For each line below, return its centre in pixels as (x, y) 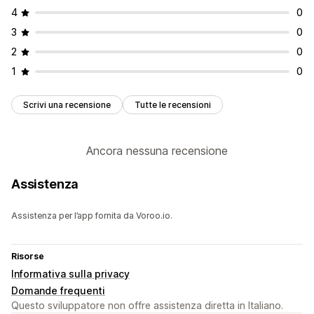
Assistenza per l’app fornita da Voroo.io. (92, 216)
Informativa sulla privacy (70, 274)
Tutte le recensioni (173, 105)
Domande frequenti (58, 291)
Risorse (28, 257)
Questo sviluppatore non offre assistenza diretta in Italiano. (147, 306)
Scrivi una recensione (67, 105)
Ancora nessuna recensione (157, 151)
